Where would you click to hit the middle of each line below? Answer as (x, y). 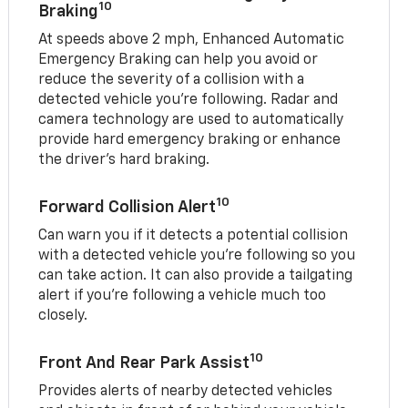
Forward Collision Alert (127, 207)
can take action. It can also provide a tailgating (196, 275)
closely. (63, 316)
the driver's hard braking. (124, 160)
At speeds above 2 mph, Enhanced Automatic (192, 40)
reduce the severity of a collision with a (172, 80)
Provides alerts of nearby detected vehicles (186, 391)
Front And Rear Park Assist (144, 363)
